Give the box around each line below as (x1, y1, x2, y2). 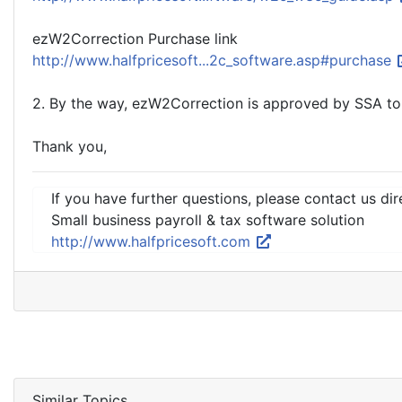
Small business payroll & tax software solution (51, 211, 364, 229)
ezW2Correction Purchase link (32, 30, 238, 48)
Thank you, (32, 137, 107, 155)
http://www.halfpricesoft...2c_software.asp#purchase (32, 51, 396, 69)
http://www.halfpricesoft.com (51, 232, 255, 250)
